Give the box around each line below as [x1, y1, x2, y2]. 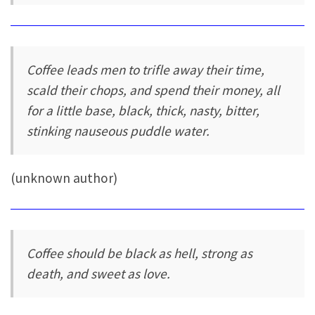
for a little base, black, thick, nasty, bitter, [27, 101, 260, 119]
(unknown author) [11, 169, 117, 187]
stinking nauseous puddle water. [27, 122, 210, 139]
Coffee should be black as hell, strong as [27, 245, 253, 262]
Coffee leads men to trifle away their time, [27, 60, 265, 78]
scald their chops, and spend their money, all [27, 81, 281, 98]
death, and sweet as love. [27, 265, 171, 283]
